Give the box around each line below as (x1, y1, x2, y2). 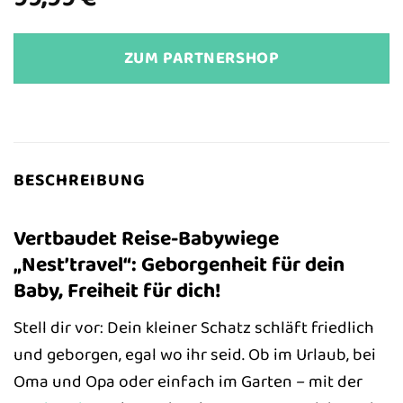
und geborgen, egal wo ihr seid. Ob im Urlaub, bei (13, 341, 376, 369)
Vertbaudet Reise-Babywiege (13, 221, 279, 255)
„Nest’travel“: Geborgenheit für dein (13, 247, 345, 281)
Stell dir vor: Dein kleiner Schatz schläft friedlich (13, 314, 374, 342)
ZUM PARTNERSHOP (123, 45, 280, 72)
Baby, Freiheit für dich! (13, 273, 221, 307)
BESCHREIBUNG (13, 166, 146, 194)
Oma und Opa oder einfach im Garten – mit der (13, 368, 363, 396)
